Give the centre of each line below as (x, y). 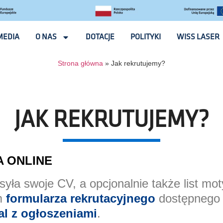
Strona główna (80, 63)
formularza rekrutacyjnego (80, 198)
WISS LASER (198, 37)
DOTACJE (100, 37)
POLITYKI (146, 37)
